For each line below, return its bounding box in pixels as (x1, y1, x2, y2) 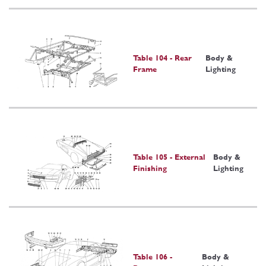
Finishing (133, 164, 167, 173)
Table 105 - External (133, 153, 205, 162)
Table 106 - (133, 252, 172, 261)
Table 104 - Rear (133, 53, 192, 62)
